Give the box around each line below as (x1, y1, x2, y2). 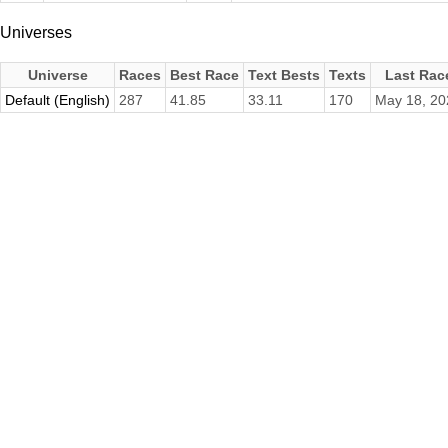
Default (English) (5, 92, 110, 109)
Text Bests (248, 67, 320, 84)
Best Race (170, 67, 239, 84)
